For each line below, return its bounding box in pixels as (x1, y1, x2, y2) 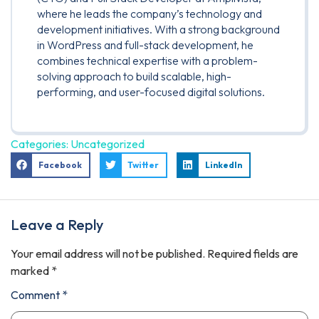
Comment (11, 288, 62, 303)
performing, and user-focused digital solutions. (37, 84, 265, 99)
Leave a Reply (11, 215, 103, 234)
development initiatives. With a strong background (37, 21, 280, 36)
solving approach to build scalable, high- (37, 68, 231, 83)
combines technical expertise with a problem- (37, 53, 258, 68)
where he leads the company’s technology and (37, 6, 262, 21)
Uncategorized (70, 136, 145, 151)
